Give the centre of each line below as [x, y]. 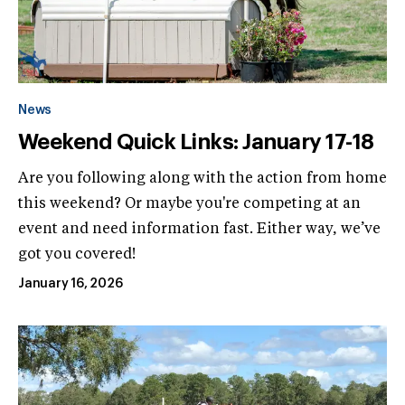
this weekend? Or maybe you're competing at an [189, 204]
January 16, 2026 [71, 283]
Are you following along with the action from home [202, 179]
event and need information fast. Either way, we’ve [199, 229]
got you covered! [77, 254]
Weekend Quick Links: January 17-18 [196, 141]
